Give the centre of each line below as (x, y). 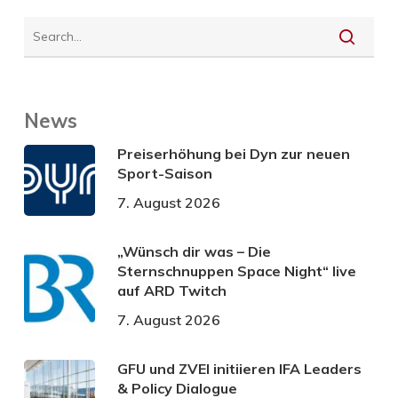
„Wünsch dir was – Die (194, 251)
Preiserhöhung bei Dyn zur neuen (233, 153)
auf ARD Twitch (171, 290)
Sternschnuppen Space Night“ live (236, 271)
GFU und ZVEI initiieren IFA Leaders (239, 368)
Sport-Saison (164, 173)
